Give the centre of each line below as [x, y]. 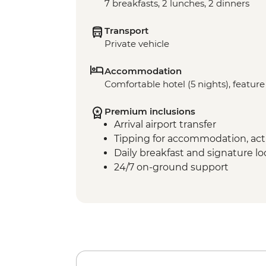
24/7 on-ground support [171, 167]
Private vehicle [137, 44]
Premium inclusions [150, 112]
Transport [126, 31]
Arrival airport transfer [165, 125]
